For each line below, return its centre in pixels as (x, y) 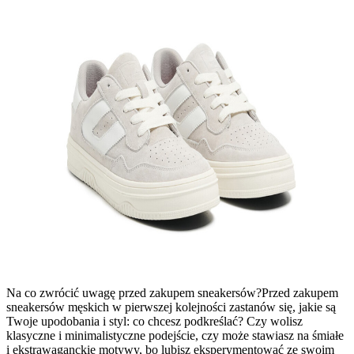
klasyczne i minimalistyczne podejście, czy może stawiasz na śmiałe (175, 335)
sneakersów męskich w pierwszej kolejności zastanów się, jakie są (171, 307)
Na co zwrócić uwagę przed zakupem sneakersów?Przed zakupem (172, 292)
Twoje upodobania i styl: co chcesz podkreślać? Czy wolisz (154, 321)
